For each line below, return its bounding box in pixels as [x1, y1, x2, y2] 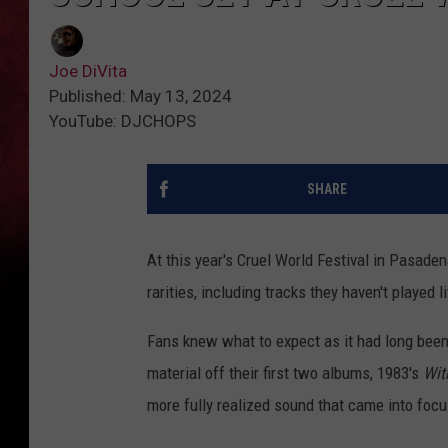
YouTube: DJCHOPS [49, 111, 196, 132]
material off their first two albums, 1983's [147, 363, 423, 384]
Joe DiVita [49, 61, 127, 82]
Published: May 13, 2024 [49, 86, 232, 107]
